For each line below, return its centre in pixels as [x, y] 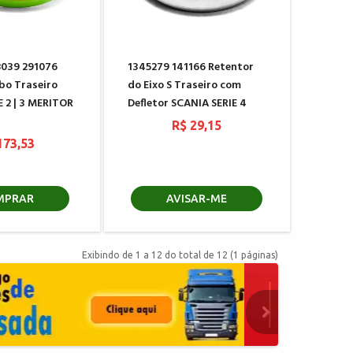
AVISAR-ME [197, 198]
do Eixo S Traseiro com [184, 85]
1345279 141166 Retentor [190, 67]
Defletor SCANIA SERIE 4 [187, 103]
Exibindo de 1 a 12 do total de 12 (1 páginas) [180, 255]
